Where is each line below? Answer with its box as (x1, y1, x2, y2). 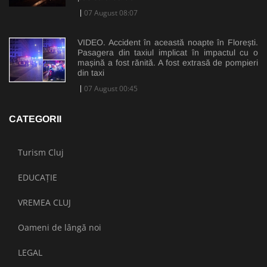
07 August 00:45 (84, 83, 138, 94)
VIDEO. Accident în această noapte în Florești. (77, 37, 258, 47)
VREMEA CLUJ (18, 196, 71, 208)
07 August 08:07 (84, 7, 138, 18)
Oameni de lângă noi (18, 221, 101, 233)
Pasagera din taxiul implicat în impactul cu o (77, 47, 258, 57)
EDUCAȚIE (18, 171, 57, 183)
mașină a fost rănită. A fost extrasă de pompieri (77, 57, 258, 67)
